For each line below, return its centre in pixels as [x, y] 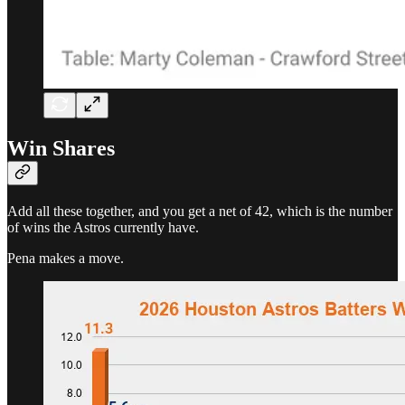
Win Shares [61, 149]
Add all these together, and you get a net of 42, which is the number [200, 212]
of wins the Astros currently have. [103, 228]
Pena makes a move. [66, 259]
